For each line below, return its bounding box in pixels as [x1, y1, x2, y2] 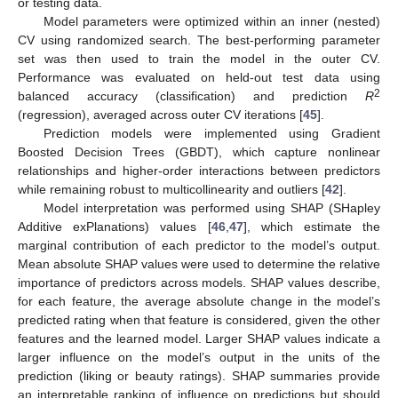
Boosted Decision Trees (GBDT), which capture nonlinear [18, 145, 380, 160]
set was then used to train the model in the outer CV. [18, 52, 380, 67]
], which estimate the [243, 219, 380, 235]
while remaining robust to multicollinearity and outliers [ [18, 182, 325, 197]
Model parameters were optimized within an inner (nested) [43, 14, 380, 29]
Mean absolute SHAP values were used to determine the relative [18, 257, 380, 272]
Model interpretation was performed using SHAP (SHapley [43, 201, 380, 216]
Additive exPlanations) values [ [18, 219, 211, 235]
